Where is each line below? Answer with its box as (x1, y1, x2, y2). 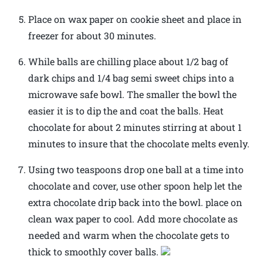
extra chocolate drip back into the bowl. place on (28, 195, 242, 208)
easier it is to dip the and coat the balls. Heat (28, 104, 224, 117)
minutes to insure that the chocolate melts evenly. (28, 137, 249, 150)
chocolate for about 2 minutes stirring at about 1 (28, 120, 242, 133)
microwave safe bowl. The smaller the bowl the (28, 87, 237, 100)
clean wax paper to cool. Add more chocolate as (28, 212, 238, 225)
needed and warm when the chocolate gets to (28, 228, 230, 241)
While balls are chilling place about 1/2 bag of (28, 55, 228, 68)
